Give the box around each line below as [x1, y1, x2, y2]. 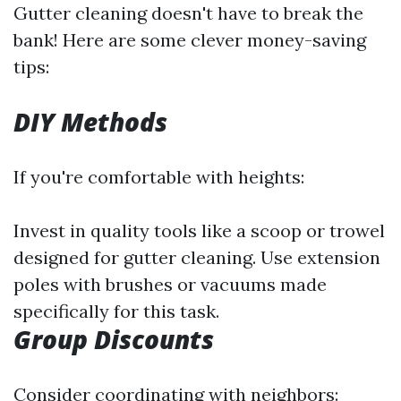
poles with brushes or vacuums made [13, 273, 327, 295]
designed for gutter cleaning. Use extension [13, 246, 380, 269]
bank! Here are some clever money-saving [13, 29, 366, 51]
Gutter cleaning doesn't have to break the [13, 2, 363, 24]
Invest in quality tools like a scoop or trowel [13, 219, 385, 242]
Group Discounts [13, 322, 214, 356]
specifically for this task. [13, 300, 219, 322]
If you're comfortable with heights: [13, 166, 304, 188]
